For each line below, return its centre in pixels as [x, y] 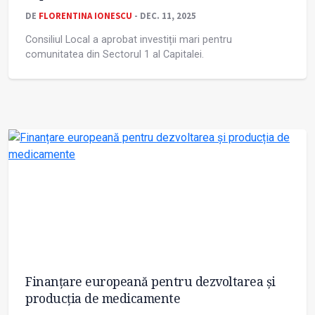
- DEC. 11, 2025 [164, 16]
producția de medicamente [103, 298]
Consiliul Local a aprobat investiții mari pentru [129, 40]
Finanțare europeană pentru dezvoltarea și [150, 282]
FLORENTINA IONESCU [85, 16]
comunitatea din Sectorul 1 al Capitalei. [115, 55]
